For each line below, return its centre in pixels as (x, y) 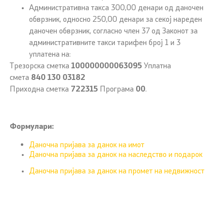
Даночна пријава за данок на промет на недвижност (117, 172)
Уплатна (156, 67)
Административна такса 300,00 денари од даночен (116, 8)
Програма (117, 90)
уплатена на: (50, 55)
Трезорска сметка (40, 67)
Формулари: (32, 127)
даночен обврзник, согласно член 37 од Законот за (113, 32)
